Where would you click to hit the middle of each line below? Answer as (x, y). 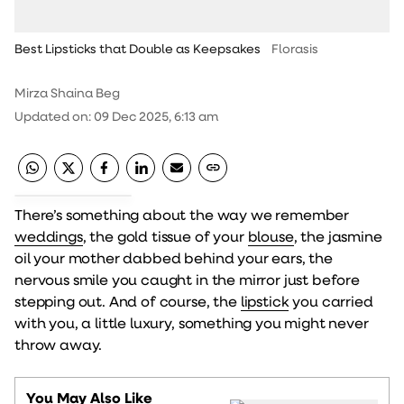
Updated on (51, 116)
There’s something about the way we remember (182, 214)
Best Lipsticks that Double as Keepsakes (138, 49)
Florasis (295, 49)
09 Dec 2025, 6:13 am (156, 116)
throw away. (59, 344)
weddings (49, 236)
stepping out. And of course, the (128, 301)
